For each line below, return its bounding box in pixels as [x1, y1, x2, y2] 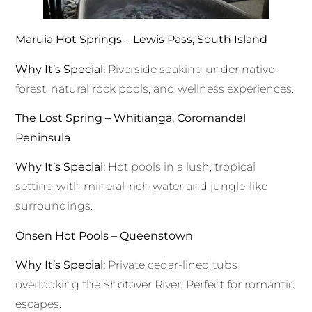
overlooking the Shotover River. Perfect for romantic [15, 278, 295, 292]
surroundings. [15, 199, 93, 213]
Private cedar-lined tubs [105, 258, 238, 272]
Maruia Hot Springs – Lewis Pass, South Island [15, 33, 268, 47]
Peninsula [15, 131, 71, 145]
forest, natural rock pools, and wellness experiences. [15, 81, 295, 95]
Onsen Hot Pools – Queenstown [15, 228, 194, 242]
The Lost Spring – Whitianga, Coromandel [15, 111, 247, 125]
